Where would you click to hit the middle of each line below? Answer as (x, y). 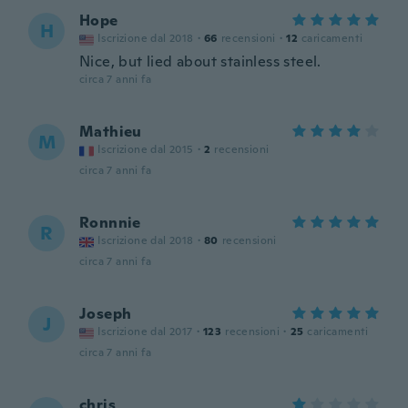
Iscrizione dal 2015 (146, 149)
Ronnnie (110, 223)
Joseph (106, 314)
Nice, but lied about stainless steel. (200, 61)
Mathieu (111, 132)
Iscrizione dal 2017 (145, 331)
